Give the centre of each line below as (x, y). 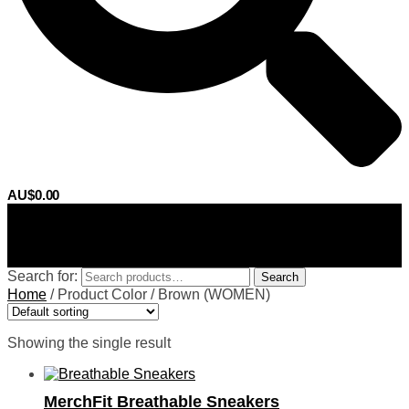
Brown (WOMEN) (214, 295)
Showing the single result (89, 343)
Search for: (42, 277)
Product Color (102, 295)
